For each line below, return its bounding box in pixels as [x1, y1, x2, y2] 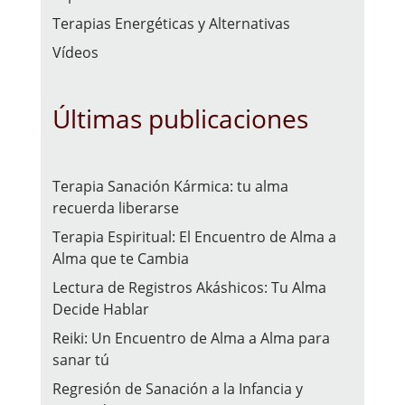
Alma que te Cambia [52, 249, 190, 269]
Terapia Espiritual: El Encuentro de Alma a [52, 227, 337, 248]
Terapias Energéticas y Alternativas [52, 14, 291, 34]
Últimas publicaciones [52, 101, 309, 137]
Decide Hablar [52, 299, 150, 320]
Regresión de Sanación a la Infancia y [52, 379, 304, 400]
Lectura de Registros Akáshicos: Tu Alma [52, 278, 327, 298]
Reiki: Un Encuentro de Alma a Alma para [52, 328, 331, 349]
